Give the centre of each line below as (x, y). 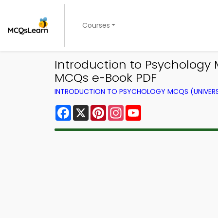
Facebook (90, 109)
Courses (96, 25)
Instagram (144, 109)
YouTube (158, 109)
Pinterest (124, 109)
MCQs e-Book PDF (106, 78)
